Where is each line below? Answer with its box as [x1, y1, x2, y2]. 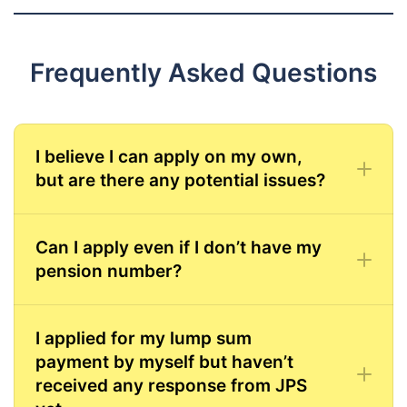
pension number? [35, 260, 182, 282]
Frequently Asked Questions [30, 56, 377, 88]
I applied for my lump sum [35, 327, 252, 349]
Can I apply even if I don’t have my [35, 236, 322, 258]
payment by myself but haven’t [35, 351, 293, 372]
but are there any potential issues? [35, 169, 325, 191]
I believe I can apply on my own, [35, 145, 303, 167]
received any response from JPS [35, 374, 307, 396]
